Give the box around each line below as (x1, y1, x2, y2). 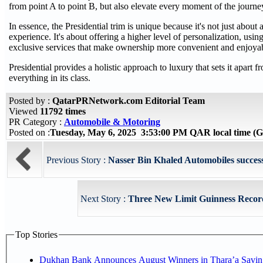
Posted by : (9, 96, 52, 106)
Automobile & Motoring (64, 117, 160, 127)
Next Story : (80, 194, 128, 204)
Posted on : (9, 127, 50, 137)
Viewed (9, 106, 40, 116)
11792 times (40, 106, 86, 116)
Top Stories (15, 230, 58, 240)
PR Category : (9, 117, 64, 127)
